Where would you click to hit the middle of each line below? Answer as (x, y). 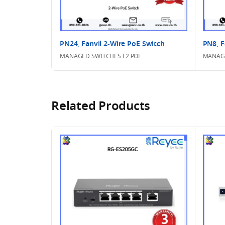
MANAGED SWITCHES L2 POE (101, 57)
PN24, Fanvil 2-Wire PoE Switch (112, 44)
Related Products (101, 107)
